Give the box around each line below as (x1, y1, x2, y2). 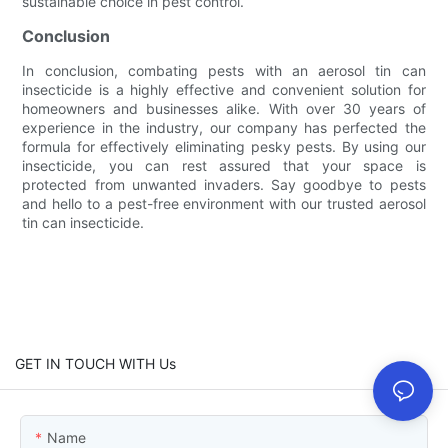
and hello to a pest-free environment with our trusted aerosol (22, 194, 426, 212)
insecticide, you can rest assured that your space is (22, 156, 426, 174)
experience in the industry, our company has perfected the (22, 118, 426, 136)
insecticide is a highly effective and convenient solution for (22, 80, 426, 98)
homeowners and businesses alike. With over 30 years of (22, 99, 426, 117)
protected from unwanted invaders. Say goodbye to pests (22, 175, 426, 193)
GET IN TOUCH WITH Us (15, 354, 176, 372)
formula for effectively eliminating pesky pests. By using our (22, 137, 426, 155)
